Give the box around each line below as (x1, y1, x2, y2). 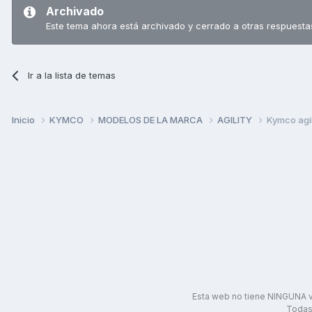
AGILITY (217, 114, 254, 125)
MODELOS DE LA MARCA (98, 114, 205, 125)
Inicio (12, 114, 37, 125)
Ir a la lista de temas (28, 69, 116, 81)
